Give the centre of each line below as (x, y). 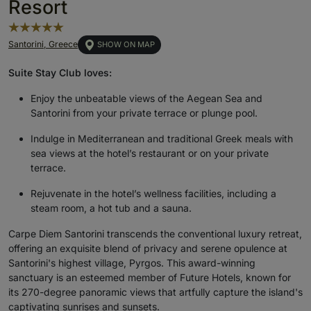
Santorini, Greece (43, 44)
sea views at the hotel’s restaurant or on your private (150, 153)
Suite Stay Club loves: (60, 72)
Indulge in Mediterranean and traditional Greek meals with (162, 138)
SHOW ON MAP (126, 44)
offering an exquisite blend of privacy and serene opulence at (148, 248)
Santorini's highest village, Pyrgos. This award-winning (132, 262)
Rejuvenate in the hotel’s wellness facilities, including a (153, 193)
